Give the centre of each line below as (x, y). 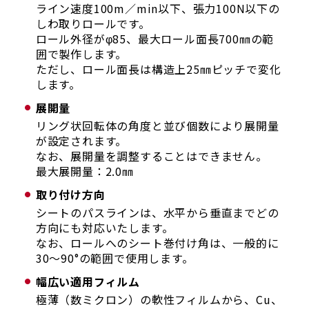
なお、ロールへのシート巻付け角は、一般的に (157, 242)
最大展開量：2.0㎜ (84, 171)
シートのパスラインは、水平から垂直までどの (157, 212)
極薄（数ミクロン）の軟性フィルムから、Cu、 (159, 299)
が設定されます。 (81, 140)
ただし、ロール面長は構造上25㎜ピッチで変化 (158, 69)
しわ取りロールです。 (93, 23)
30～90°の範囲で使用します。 (114, 258)
